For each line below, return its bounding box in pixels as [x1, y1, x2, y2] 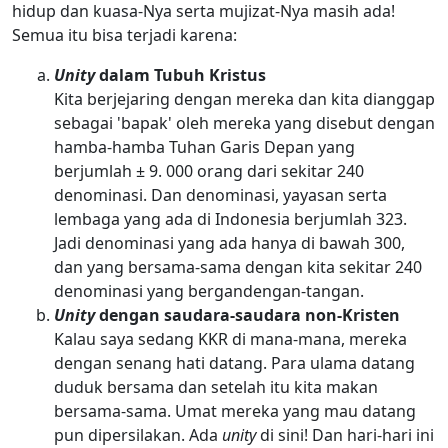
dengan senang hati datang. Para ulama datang [53, 351, 415, 374]
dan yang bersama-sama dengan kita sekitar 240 [53, 255, 422, 278]
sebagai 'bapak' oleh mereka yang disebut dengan [53, 111, 435, 134]
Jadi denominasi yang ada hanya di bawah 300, [53, 231, 405, 254]
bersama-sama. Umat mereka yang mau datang [53, 399, 416, 422]
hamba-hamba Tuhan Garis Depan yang [53, 135, 355, 158]
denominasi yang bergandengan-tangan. [53, 279, 364, 302]
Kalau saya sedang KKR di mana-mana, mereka [53, 327, 407, 350]
